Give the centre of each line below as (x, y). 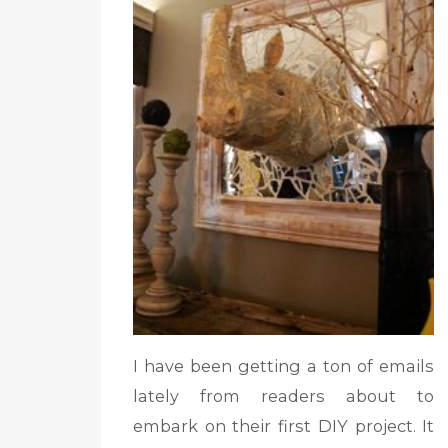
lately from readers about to (283, 396)
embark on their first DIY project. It (283, 426)
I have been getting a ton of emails (283, 366)
